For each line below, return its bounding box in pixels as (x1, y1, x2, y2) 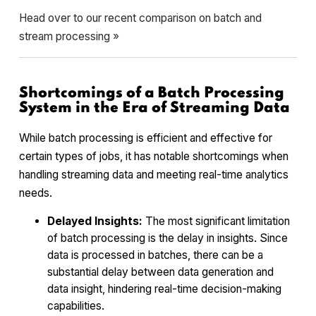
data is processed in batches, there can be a (47, 248, 263, 262)
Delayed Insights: (47, 214, 142, 229)
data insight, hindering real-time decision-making (47, 282, 281, 296)
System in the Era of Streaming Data (19, 100, 290, 116)
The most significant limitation (142, 214, 290, 229)
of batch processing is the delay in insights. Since (47, 231, 288, 245)
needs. (19, 186, 52, 200)
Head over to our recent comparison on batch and (19, 11, 262, 25)
